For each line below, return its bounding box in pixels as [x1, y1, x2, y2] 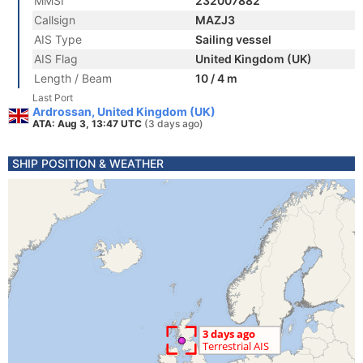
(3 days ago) [144, 117, 203, 130]
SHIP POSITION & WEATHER [12, 156, 164, 170]
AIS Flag [34, 52, 78, 66]
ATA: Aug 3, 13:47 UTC [32, 117, 144, 130]
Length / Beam [34, 71, 112, 85]
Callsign [34, 13, 75, 27]
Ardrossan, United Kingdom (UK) [32, 105, 216, 118]
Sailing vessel [195, 32, 271, 46]
